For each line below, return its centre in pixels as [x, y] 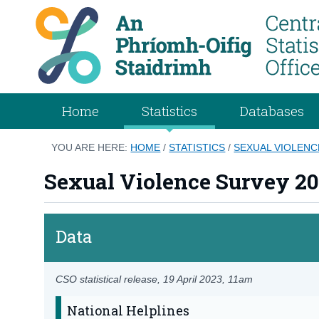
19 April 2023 [193, 279]
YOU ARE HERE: [91, 147]
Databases [272, 110]
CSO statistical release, [110, 279]
